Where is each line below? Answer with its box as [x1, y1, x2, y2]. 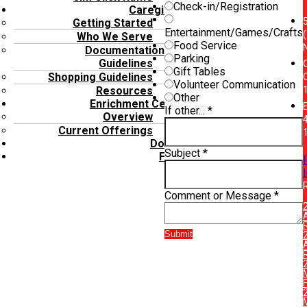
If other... [164, 103, 208, 117]
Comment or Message [164, 188, 274, 202]
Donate [149, 137, 188, 151]
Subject [164, 146, 203, 160]
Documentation [85, 44, 164, 58]
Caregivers [128, 3, 188, 17]
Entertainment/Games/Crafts [164, 25, 303, 39]
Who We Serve [77, 30, 153, 44]
